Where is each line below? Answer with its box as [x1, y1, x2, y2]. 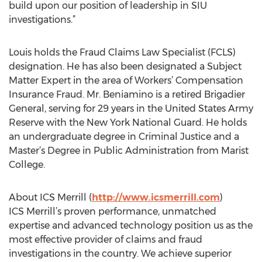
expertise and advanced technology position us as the [9, 220, 253, 231]
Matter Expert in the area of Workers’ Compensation [9, 75, 243, 86]
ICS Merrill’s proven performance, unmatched [9, 206, 216, 217]
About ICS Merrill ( [9, 192, 92, 203]
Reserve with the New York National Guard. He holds [9, 117, 247, 128]
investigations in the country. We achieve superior [9, 248, 232, 259]
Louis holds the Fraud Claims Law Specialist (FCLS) [9, 47, 236, 58]
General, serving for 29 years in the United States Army [9, 103, 253, 114]
